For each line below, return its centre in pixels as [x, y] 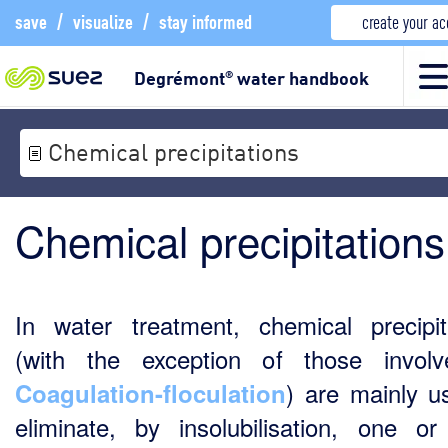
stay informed [205, 20]
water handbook [300, 76]
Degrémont [179, 76]
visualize [103, 20]
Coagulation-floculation [150, 393]
